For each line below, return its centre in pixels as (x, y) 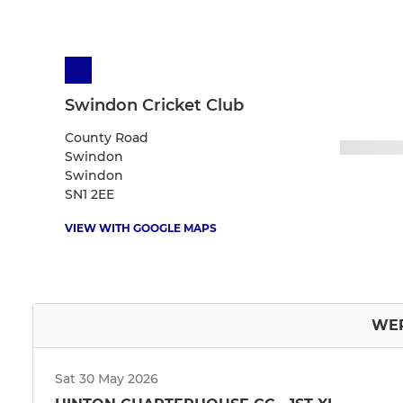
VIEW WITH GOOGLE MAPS (141, 228)
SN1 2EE (90, 195)
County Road (107, 138)
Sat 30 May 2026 (107, 379)
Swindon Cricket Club (154, 106)
